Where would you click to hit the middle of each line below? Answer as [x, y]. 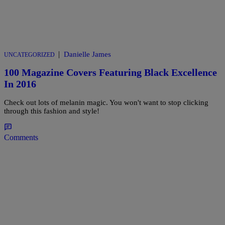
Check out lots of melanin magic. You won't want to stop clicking [106, 102]
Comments [21, 137]
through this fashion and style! [52, 111]
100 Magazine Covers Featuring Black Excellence [110, 73]
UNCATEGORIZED [29, 54]
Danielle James [87, 54]
